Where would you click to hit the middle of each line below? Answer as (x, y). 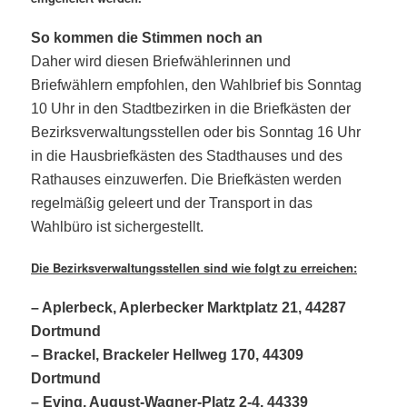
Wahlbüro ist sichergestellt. (118, 227)
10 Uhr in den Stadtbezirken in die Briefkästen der (191, 109)
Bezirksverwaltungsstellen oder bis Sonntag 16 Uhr (196, 133)
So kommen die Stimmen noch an (147, 38)
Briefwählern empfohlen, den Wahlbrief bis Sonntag (197, 85)
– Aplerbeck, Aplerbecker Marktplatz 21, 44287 (189, 308)
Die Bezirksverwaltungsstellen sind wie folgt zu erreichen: (194, 268)
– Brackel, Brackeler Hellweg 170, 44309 (168, 355)
